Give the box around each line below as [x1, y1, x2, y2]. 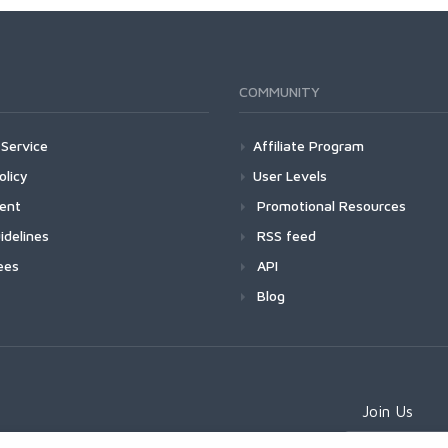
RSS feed [253, 227, 316, 244]
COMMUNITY [239, 83, 320, 100]
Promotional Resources [253, 197, 406, 214]
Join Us [362, 402, 413, 420]
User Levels [253, 167, 327, 184]
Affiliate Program [253, 137, 364, 154]
